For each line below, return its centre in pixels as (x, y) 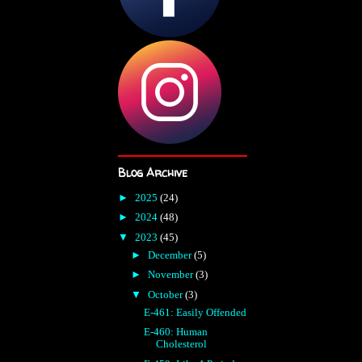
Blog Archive (153, 173)
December (170, 255)
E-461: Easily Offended (196, 312)
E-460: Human (176, 332)
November (171, 275)
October (166, 295)
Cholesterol (182, 344)
